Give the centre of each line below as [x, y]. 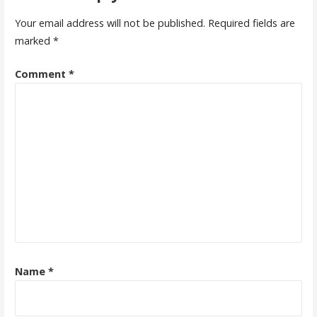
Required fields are [251, 23]
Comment [41, 74]
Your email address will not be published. [110, 23]
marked [34, 40]
